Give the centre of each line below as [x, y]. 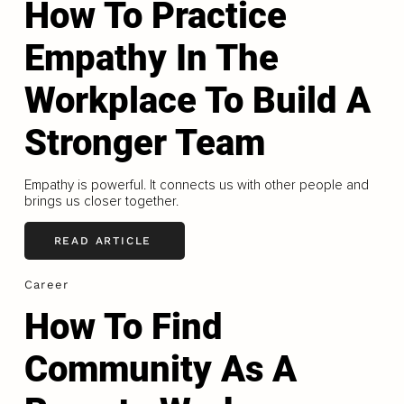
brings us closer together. [101, 201]
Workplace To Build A [197, 100]
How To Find [123, 326]
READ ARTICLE [103, 241]
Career [46, 284]
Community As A [160, 369]
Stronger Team [144, 142]
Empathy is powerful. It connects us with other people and [196, 184]
